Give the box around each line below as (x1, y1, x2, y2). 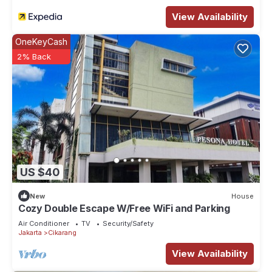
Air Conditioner (18, 219, 69, 228)
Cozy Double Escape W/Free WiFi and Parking (18, 202, 230, 215)
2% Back (17, 52, 51, 62)
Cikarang (48, 228, 76, 237)
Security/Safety (103, 219, 154, 228)
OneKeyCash (15, 36, 67, 47)
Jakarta (18, 228, 42, 237)
